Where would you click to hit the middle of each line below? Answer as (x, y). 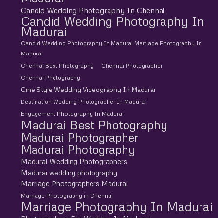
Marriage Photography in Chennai (67, 195)
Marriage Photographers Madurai (74, 183)
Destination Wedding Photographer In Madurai (83, 101)
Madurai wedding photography (69, 172)
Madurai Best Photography (94, 125)
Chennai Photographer (132, 65)
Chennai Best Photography (57, 65)
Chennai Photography (50, 78)
